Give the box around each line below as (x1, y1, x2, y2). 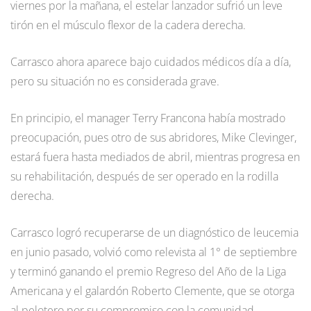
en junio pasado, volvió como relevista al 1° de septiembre (10, 244, 297, 260)
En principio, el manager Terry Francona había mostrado (10, 110, 285, 126)
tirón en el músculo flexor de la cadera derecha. (10, 17, 246, 33)
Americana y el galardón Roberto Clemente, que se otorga (10, 283, 294, 299)
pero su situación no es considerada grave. (10, 73, 219, 89)
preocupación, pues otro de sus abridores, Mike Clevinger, (10, 129, 296, 145)
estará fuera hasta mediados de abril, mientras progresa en (10, 149, 300, 165)
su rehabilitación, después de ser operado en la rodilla (10, 168, 278, 184)
